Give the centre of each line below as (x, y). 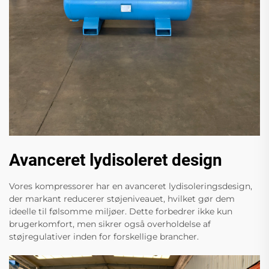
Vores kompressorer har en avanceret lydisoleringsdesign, (131, 186)
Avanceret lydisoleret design (116, 160)
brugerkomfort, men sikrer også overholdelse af (110, 224)
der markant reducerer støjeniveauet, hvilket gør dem (122, 198)
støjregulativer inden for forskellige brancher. (104, 236)
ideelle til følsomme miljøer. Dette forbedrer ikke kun (121, 211)
